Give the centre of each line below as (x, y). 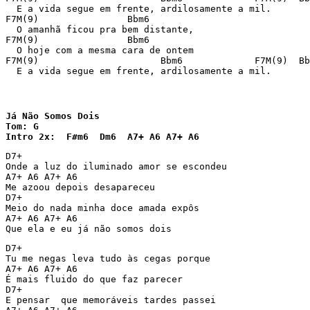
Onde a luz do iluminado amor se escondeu (116, 166)
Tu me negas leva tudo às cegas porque (108, 258)
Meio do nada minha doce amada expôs (102, 208)
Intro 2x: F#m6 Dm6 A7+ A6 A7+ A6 (102, 137)
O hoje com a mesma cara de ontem (100, 50)
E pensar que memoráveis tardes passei (111, 300)
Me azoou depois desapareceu (80, 187)
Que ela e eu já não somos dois (89, 229)
